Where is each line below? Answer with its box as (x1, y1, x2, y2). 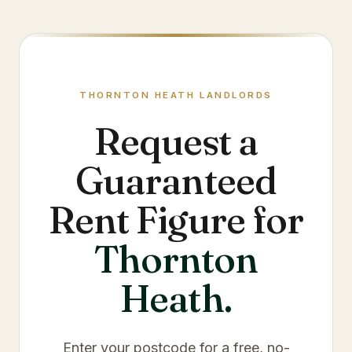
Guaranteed (75, 157, 277, 203)
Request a (93, 118, 258, 164)
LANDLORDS (195, 90, 273, 101)
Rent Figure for (49, 196, 303, 243)
